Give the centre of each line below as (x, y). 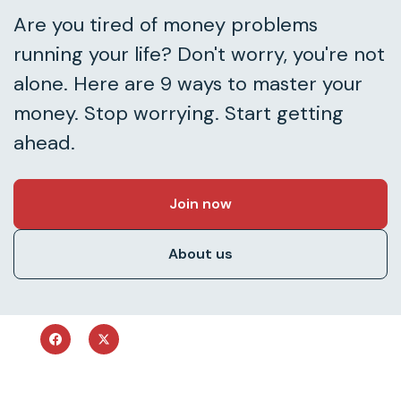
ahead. (44, 142)
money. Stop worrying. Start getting (179, 113)
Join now (200, 203)
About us (200, 253)
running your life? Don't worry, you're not (199, 54)
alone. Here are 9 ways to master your (188, 83)
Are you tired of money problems (166, 24)
